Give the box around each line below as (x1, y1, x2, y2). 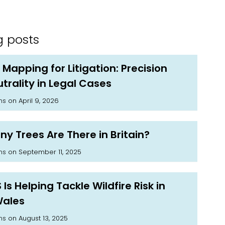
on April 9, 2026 (6, 96, 59, 106)
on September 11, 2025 (6, 147, 82, 157)
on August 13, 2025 (6, 213, 68, 223)
